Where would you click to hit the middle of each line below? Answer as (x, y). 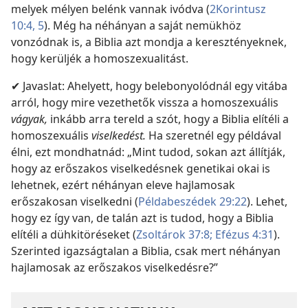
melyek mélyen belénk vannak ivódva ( (110, 9)
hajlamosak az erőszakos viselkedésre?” (114, 268)
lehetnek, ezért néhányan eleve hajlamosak (123, 185)
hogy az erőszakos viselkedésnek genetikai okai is (141, 169)
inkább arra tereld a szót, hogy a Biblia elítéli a (169, 119)
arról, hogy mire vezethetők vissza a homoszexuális (145, 103)
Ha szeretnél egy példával (215, 136)
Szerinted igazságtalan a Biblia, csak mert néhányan (146, 251)
